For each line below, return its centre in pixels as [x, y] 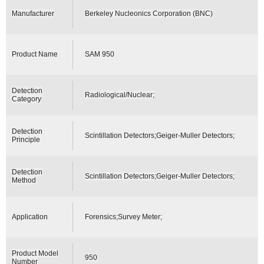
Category [27, 99]
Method [24, 180]
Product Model [35, 253]
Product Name [35, 54]
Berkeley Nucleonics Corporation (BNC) [149, 13]
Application [30, 217]
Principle [26, 139]
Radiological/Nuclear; [120, 95]
